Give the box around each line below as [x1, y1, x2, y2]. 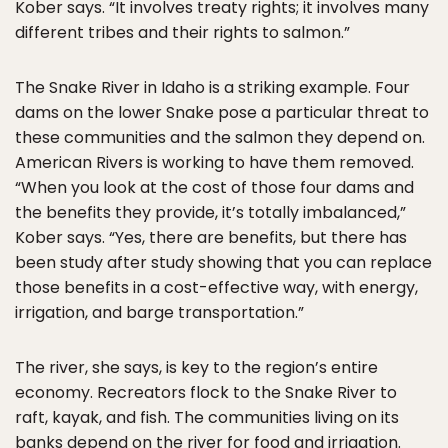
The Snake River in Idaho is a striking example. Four [15, 76, 410, 100]
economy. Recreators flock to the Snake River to [15, 381, 397, 405]
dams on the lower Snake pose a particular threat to [15, 101, 429, 125]
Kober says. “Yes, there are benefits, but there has [15, 226, 407, 250]
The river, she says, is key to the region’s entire [15, 356, 378, 380]
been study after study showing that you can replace [15, 251, 432, 275]
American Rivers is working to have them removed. [15, 151, 414, 175]
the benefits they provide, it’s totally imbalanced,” [15, 201, 406, 225]
